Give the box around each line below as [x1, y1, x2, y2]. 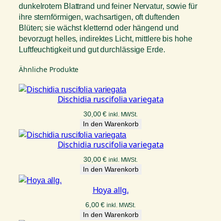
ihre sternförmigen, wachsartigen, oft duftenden [19, 12, 180, 21]
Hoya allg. [92, 184, 129, 195]
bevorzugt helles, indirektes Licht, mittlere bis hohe [19, 34, 192, 43]
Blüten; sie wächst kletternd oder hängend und [19, 23, 179, 32]
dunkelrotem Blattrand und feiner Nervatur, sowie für [19, 1, 197, 10]
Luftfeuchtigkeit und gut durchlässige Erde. [19, 44, 165, 54]
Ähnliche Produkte [19, 64, 79, 74]
